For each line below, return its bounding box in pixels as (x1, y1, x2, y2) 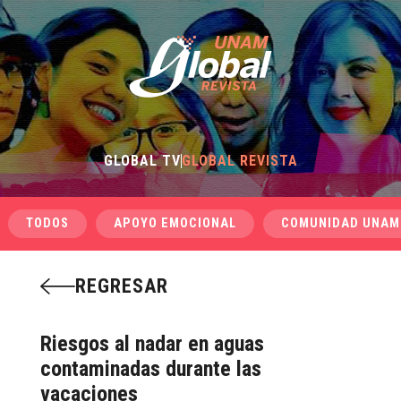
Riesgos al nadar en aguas (39, 331, 264, 356)
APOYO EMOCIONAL (113, 216, 236, 231)
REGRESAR (74, 275, 168, 297)
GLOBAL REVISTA (181, 152, 298, 169)
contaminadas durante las (39, 356, 261, 381)
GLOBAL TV (103, 152, 181, 169)
